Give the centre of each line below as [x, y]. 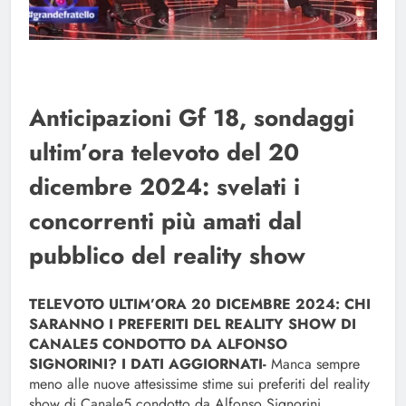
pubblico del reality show [167, 256]
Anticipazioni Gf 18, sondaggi [192, 118]
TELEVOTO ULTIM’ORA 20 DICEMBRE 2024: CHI [200, 304]
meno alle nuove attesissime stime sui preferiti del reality [199, 384]
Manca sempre [313, 364]
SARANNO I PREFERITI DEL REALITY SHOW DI [193, 324]
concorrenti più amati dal [165, 222]
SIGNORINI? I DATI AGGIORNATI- [148, 364]
